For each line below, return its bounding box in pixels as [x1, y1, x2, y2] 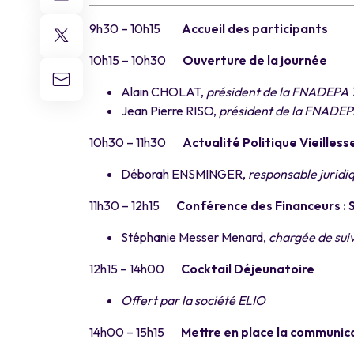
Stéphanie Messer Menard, [121, 228, 269, 245]
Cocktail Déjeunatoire [181, 260, 314, 277]
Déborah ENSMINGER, [121, 165, 248, 182]
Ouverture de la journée [183, 51, 327, 68]
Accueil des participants [182, 20, 328, 36]
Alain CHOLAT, [121, 83, 206, 100]
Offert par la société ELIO [121, 292, 265, 308]
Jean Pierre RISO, [121, 102, 219, 119]
